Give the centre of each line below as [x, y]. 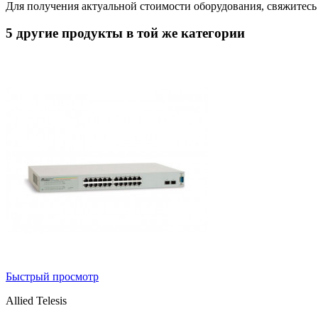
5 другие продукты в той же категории [125, 33]
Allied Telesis [36, 301]
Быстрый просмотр [52, 277]
